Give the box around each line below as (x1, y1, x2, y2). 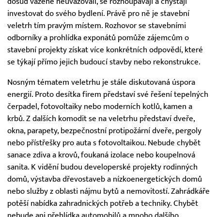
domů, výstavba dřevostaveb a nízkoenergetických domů (7, 174, 202, 184)
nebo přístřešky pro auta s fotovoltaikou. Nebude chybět (7, 138, 201, 148)
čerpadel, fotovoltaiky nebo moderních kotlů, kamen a (7, 101, 192, 111)
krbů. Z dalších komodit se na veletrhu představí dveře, (7, 113, 195, 124)
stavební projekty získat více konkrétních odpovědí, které (7, 45, 203, 55)
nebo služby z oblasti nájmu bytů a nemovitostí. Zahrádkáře (7, 186, 210, 196)
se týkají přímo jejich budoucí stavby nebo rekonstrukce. (7, 57, 201, 67)
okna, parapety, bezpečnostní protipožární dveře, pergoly (7, 125, 201, 136)
